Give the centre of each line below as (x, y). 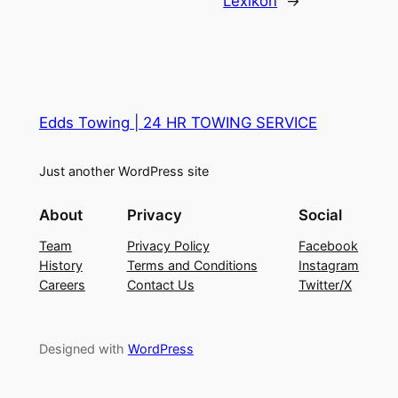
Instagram (329, 266)
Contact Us (160, 285)
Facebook (329, 246)
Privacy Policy (168, 246)
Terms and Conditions (192, 266)
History (60, 266)
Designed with (83, 349)
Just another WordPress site (123, 171)
